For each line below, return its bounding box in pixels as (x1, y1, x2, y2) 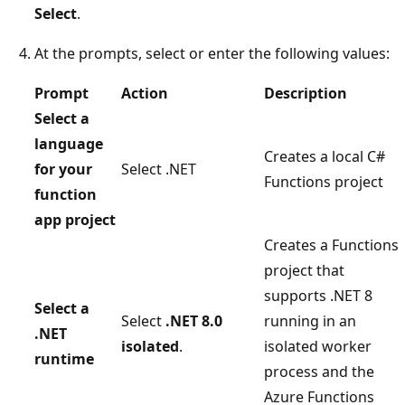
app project (34, 210, 116, 231)
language (34, 134, 103, 155)
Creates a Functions (264, 235, 399, 256)
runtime (34, 349, 94, 370)
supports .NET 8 (264, 286, 372, 306)
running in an (264, 311, 356, 332)
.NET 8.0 (165, 311, 222, 332)
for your (34, 159, 92, 180)
